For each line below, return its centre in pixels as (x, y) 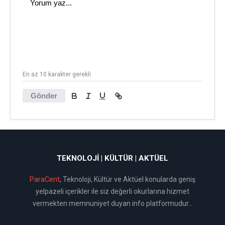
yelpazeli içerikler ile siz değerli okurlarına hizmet (113, 191)
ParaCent (45, 179)
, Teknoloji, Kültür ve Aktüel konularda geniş (128, 179)
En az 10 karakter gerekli (57, 74)
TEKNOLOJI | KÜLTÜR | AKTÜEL (113, 158)
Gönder (44, 96)
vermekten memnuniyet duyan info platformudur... (113, 203)
